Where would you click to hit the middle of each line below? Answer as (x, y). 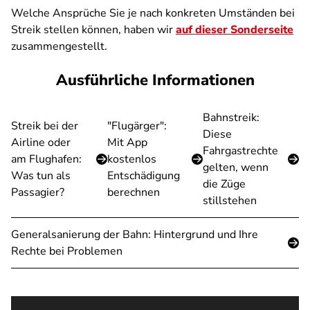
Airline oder (41, 143)
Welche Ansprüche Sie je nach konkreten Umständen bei (153, 13)
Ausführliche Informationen (155, 80)
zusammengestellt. (59, 46)
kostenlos (131, 159)
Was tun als (41, 176)
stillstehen (230, 201)
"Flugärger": (137, 126)
